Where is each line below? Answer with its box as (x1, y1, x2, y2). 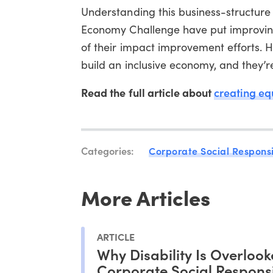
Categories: (81, 143, 135, 157)
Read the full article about (81, 84, 214, 100)
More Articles (81, 182, 211, 211)
